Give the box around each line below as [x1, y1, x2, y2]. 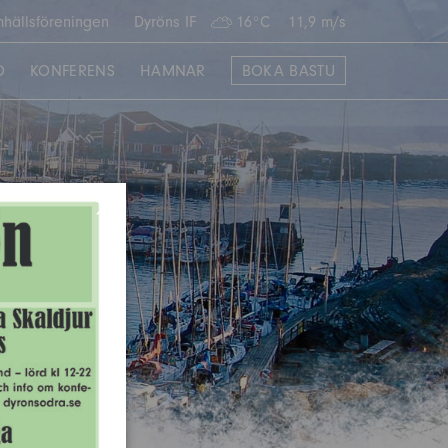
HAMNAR [139, 62, 206, 81]
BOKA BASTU [241, 62, 335, 81]
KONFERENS [29, 62, 115, 81]
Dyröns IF [133, 13, 196, 32]
